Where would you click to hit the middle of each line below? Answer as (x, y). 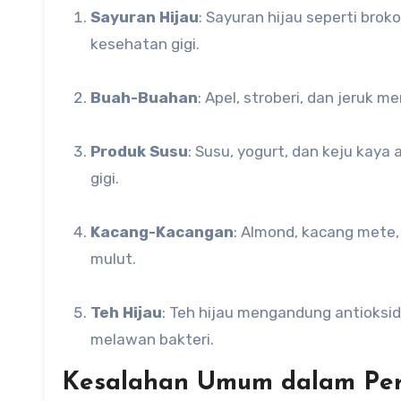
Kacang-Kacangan (167, 232)
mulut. (113, 259)
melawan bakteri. (152, 339)
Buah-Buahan (149, 98)
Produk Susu (144, 151)
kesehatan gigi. (145, 44)
